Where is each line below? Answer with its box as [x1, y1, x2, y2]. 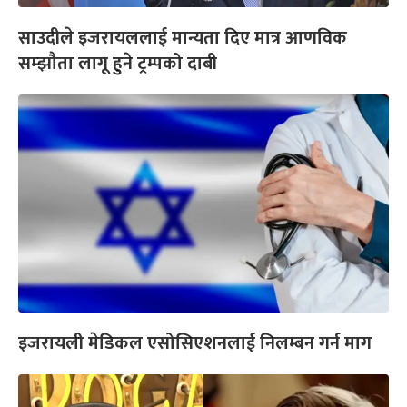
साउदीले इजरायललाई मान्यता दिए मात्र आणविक [18, 22, 347, 54]
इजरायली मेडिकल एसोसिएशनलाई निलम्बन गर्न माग [18, 327, 372, 359]
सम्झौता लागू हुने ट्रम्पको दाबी [18, 47, 217, 79]
